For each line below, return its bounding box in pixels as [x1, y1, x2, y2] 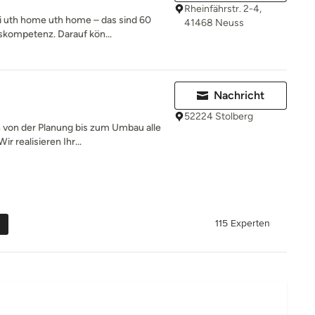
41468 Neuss [184, 17, 244, 29]
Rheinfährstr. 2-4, [184, 3, 262, 15]
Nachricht [214, 89, 264, 102]
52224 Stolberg [184, 110, 253, 122]
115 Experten [215, 217, 270, 230]
